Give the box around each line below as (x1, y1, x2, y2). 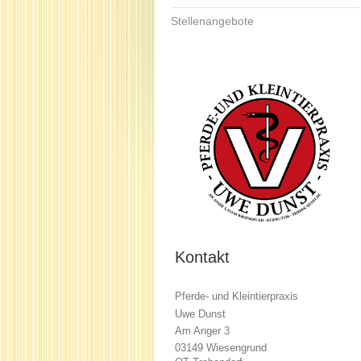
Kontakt (175, 248, 230, 267)
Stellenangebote (171, 15, 254, 28)
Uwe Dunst (175, 307, 226, 320)
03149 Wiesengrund (175, 342, 267, 355)
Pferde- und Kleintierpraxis (175, 290, 298, 303)
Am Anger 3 (175, 324, 230, 337)
